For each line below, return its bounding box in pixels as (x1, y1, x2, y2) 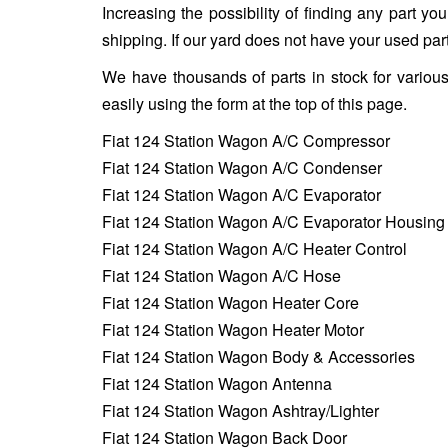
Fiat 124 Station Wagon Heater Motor (102, 317, 364, 341)
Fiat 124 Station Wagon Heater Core (102, 290, 359, 314)
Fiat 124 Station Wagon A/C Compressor (102, 128, 390, 152)
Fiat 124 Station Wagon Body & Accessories (102, 344, 415, 368)
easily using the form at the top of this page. (102, 91, 407, 115)
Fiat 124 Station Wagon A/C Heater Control (102, 236, 407, 260)
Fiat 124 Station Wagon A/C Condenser (102, 155, 382, 179)
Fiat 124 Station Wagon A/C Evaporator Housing (102, 209, 445, 233)
